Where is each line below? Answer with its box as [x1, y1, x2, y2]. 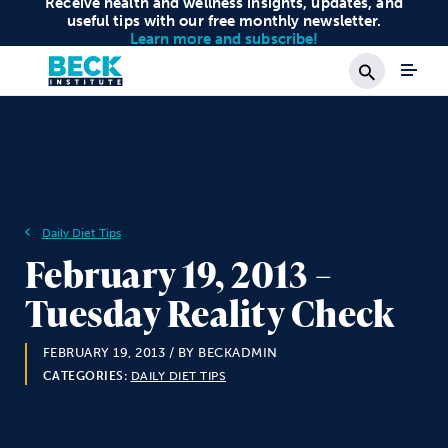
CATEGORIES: [42, 369, 127, 383]
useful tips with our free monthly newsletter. [66, 11, 382, 30]
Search [364, 85, 434, 113]
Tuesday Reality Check [25, 288, 395, 338]
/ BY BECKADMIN [165, 345, 278, 360]
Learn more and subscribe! [129, 29, 319, 48]
